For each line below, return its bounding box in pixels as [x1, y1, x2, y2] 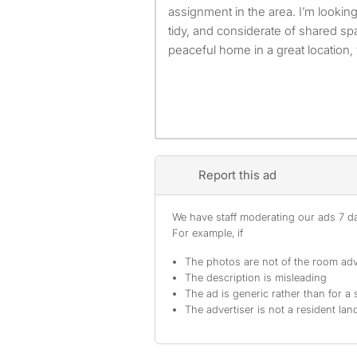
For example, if [172, 226, 243, 239]
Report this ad [198, 167, 277, 182]
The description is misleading [185, 271, 327, 284]
